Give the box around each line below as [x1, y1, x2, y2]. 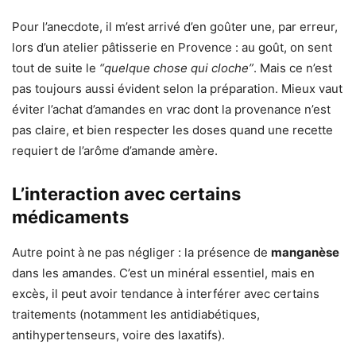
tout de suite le [12, 60, 99, 75]
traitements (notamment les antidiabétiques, [12, 306, 260, 322]
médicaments [12, 206, 129, 227]
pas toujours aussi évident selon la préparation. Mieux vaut [12, 80, 342, 96]
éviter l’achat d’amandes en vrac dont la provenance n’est [12, 101, 331, 117]
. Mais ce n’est [253, 60, 332, 75]
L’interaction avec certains [12, 183, 241, 204]
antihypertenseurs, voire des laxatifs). [12, 327, 225, 342]
